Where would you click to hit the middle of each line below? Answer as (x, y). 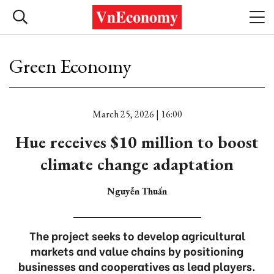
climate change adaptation (137, 164)
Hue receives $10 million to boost (137, 142)
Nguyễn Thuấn (137, 191)
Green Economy (70, 66)
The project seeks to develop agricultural (137, 235)
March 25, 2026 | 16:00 (137, 114)
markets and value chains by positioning (137, 250)
